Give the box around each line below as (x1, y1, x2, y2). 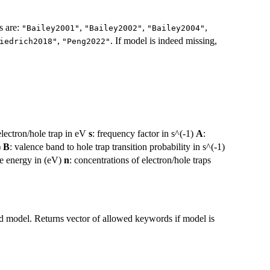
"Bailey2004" (147, 24, 205, 33)
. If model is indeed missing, (110, 36, 217, 46)
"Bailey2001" (22, 24, 80, 33)
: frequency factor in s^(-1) (92, 128, 196, 139)
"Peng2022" (62, 37, 110, 46)
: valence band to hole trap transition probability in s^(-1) (10, 141, 225, 152)
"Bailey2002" (84, 24, 142, 33)
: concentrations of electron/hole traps (69, 154, 211, 165)
